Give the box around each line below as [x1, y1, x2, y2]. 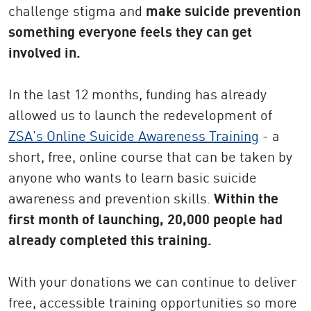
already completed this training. [8, 231, 212, 249]
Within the [214, 190, 278, 207]
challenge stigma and [8, 2, 146, 19]
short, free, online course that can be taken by [8, 148, 292, 165]
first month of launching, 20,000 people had [8, 210, 283, 228]
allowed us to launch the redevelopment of [8, 106, 272, 124]
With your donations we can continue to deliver [8, 273, 296, 290]
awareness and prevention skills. [8, 190, 214, 207]
